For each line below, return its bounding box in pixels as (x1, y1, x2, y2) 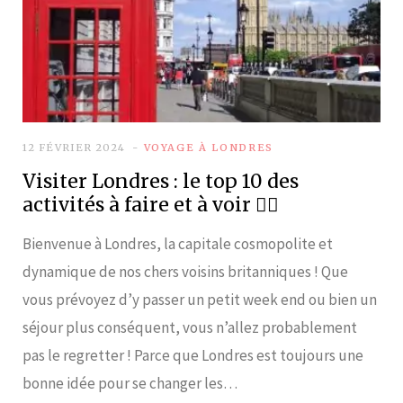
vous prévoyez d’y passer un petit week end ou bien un (22, 289, 377, 309)
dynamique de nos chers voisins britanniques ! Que (22, 261, 348, 282)
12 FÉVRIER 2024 (22, 140, 126, 154)
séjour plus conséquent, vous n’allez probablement (22, 317, 357, 337)
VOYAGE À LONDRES (143, 140, 273, 154)
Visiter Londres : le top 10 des (22, 168, 299, 193)
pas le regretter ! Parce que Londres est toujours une (22, 345, 363, 365)
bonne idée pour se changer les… (22, 372, 237, 393)
